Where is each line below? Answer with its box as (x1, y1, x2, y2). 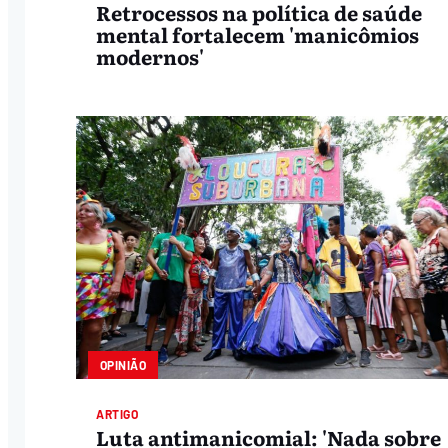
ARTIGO (96, 407, 139, 422)
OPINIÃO (99, 358, 146, 373)
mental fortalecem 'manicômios (96, 19, 420, 50)
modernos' (96, 41, 205, 72)
